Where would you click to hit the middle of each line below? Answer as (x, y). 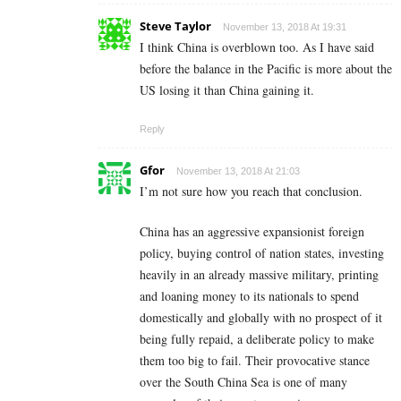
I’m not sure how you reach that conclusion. (251, 192)
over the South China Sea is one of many (243, 382)
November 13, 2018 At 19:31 (285, 27)
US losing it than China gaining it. (227, 90)
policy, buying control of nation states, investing (262, 253)
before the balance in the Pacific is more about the (266, 69)
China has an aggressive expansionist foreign (252, 232)
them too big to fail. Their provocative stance (255, 361)
